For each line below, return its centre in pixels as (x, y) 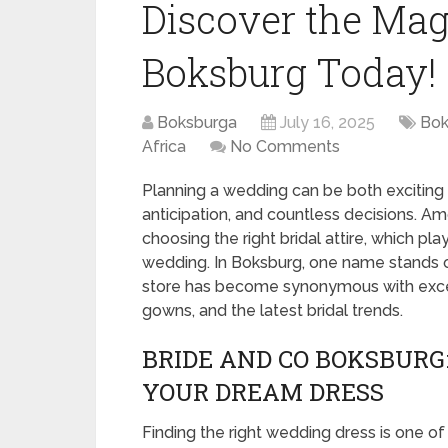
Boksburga (197, 122)
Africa (164, 146)
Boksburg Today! (289, 72)
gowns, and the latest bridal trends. (272, 310)
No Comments (285, 146)
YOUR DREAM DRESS (263, 392)
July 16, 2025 (327, 122)
